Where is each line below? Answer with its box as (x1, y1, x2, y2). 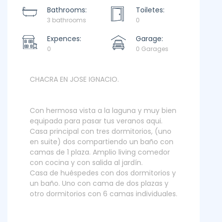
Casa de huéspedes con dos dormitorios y (30, 168, 176, 178)
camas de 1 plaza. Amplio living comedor (30, 147, 170, 157)
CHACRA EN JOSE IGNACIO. (30, 74, 119, 84)
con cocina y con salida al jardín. (30, 158, 143, 167)
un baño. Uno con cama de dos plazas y (30, 178, 168, 188)
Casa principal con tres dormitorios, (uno (30, 126, 171, 136)
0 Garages (136, 45, 168, 53)
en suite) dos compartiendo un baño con (30, 137, 173, 147)
